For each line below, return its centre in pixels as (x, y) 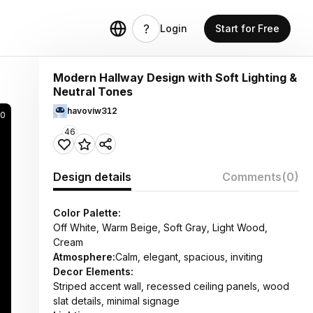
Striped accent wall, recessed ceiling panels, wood (171, 286)
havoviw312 (92, 111)
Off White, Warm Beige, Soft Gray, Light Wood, (160, 227)
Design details (92, 177)
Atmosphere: (84, 257)
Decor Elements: (93, 271)
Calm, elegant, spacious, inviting (189, 257)
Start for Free (247, 28)
